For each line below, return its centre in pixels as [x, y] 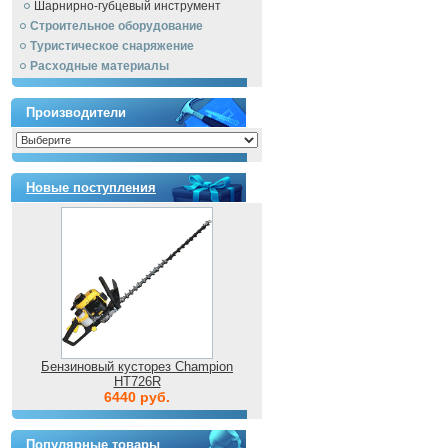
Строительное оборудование [116, 26]
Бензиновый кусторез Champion [137, 366]
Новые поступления [91, 187]
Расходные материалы [99, 66]
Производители [76, 112]
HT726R [137, 381]
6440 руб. [137, 397]
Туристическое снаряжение [112, 46]
